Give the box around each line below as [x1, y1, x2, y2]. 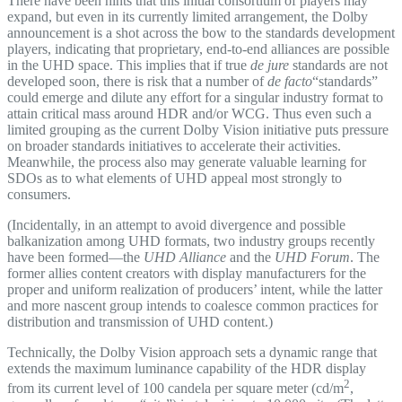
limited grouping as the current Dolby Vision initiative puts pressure [7, 122, 389, 138]
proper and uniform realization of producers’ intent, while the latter [7, 282, 382, 298]
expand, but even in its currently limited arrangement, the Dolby [7, 9, 368, 25]
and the [226, 249, 275, 266]
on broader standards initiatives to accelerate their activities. [7, 138, 341, 154]
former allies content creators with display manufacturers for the [7, 266, 366, 282]
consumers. [7, 187, 71, 203]
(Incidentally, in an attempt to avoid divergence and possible [7, 217, 345, 233]
